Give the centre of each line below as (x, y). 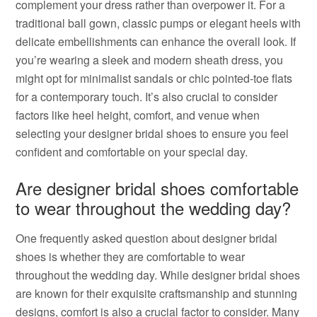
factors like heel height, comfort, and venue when (138, 115)
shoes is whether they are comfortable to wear (131, 257)
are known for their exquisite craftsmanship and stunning (157, 293)
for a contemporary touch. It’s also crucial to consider (147, 97)
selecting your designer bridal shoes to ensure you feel (152, 133)
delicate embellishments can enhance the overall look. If (156, 41)
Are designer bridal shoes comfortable (157, 188)
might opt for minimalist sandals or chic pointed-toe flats (154, 78)
